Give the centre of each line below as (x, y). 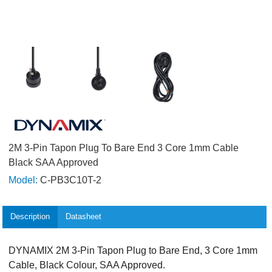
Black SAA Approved (54, 162)
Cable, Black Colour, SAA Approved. (87, 265)
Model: (23, 180)
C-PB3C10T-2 (70, 180)
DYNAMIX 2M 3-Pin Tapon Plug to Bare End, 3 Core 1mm (133, 250)
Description (30, 217)
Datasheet (83, 217)
